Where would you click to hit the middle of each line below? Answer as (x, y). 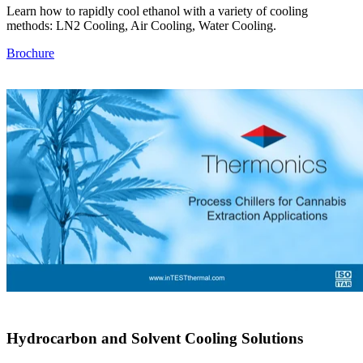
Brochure (30, 53)
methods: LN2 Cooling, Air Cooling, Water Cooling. (141, 25)
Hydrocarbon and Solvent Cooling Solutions (155, 339)
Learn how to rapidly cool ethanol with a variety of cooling (157, 11)
